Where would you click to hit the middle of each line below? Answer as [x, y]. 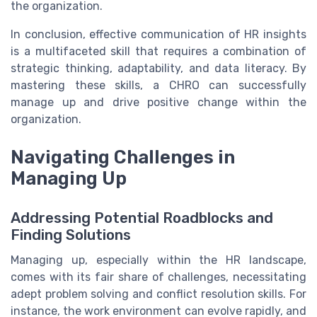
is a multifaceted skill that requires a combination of [158, 51]
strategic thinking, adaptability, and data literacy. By [158, 68]
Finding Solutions [71, 235]
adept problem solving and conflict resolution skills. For [158, 294]
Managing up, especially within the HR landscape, [158, 260]
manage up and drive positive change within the [158, 102]
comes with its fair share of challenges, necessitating [158, 277]
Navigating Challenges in [123, 157]
